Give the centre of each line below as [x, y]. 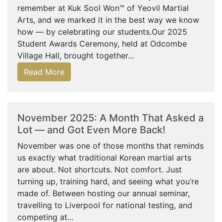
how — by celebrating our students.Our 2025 [102, 32]
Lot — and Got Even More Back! [91, 130]
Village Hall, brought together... [76, 55]
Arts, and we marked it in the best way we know [108, 20]
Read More [44, 72]
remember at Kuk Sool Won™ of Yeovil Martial [103, 8]
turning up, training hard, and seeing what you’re [108, 181]
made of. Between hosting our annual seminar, [104, 193]
